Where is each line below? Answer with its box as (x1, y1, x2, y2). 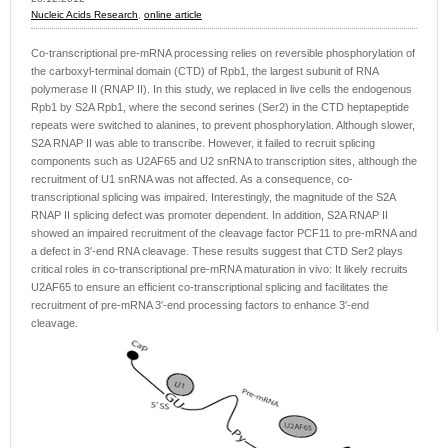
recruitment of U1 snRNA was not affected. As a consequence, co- (31, 173, 353, 186)
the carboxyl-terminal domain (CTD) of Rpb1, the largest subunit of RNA (31, 65, 378, 78)
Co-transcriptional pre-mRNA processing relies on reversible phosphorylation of (31, 47, 415, 60)
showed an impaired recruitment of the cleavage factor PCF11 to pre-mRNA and (31, 227, 417, 240)
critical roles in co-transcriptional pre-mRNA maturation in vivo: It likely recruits (31, 263, 408, 276)
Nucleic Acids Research (31, 9, 138, 21)
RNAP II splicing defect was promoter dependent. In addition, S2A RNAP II (31, 209, 388, 222)
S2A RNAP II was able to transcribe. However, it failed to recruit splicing (31, 137, 375, 150)
